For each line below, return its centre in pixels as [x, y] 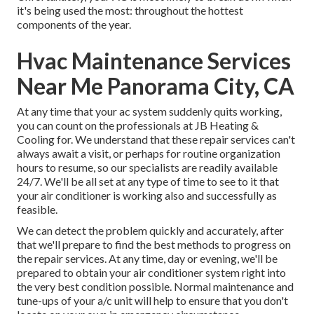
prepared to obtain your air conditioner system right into [151, 272]
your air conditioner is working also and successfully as [147, 195]
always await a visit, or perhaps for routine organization [149, 153]
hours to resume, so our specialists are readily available [147, 167]
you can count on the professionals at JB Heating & [138, 125]
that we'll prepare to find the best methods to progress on [154, 244]
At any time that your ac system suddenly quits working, [149, 111]
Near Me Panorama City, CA [156, 86]
